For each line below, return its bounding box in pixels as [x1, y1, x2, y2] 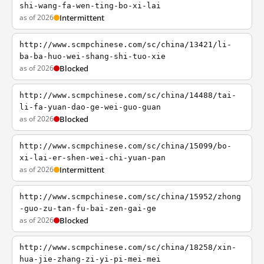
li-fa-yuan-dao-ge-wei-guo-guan [19, 103, 161, 111]
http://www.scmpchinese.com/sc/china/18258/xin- [19, 243, 236, 252]
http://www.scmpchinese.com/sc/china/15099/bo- [19, 141, 232, 150]
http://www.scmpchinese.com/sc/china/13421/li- [19, 40, 232, 49]
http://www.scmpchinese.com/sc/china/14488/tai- [19, 91, 236, 100]
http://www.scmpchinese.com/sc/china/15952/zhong [19, 192, 241, 201]
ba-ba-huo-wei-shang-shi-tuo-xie [19, 52, 166, 61]
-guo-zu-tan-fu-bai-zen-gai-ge [19, 204, 156, 213]
